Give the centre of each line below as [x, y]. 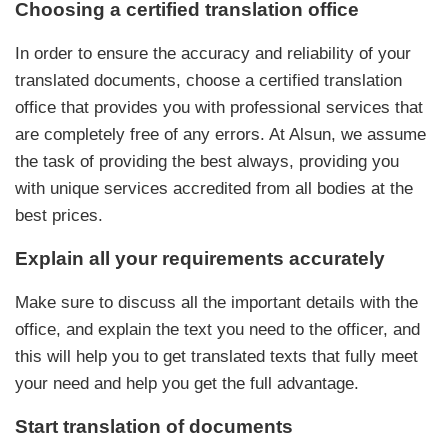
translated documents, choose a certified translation [208, 81]
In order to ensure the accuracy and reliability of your [213, 54]
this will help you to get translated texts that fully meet [216, 357]
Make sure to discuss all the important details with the [216, 303]
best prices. [59, 216]
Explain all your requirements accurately [200, 259]
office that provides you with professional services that [219, 108]
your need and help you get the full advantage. [187, 384]
